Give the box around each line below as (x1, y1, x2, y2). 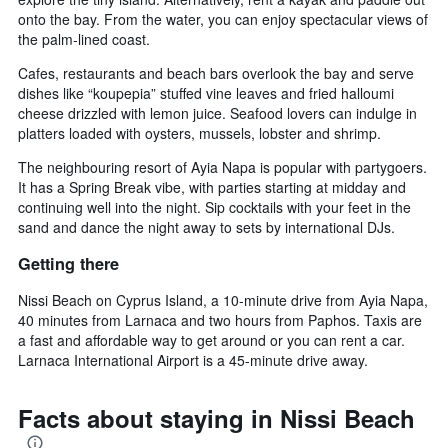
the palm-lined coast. (18, 29, 150, 50)
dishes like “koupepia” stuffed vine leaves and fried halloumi (18, 83, 394, 104)
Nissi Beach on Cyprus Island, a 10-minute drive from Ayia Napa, (18, 289, 428, 310)
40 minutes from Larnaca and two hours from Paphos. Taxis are (18, 309, 422, 330)
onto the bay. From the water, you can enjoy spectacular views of (18, 9, 428, 30)
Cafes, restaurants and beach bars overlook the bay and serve (18, 63, 414, 84)
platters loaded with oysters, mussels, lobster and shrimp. (18, 123, 381, 144)
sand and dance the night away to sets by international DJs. (18, 217, 395, 238)
